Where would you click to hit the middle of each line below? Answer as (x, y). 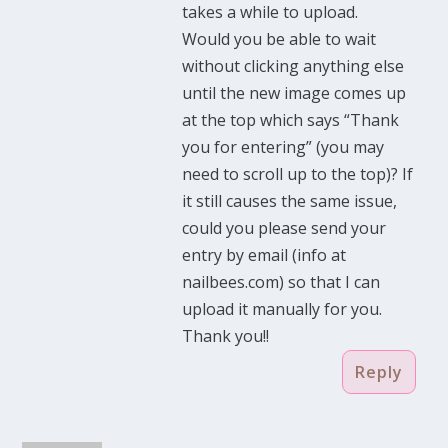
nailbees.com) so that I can (281, 282)
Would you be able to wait (279, 39)
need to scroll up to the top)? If (298, 174)
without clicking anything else (293, 66)
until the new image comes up (294, 93)
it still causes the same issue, (290, 201)
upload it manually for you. (282, 309)
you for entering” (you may (283, 147)
